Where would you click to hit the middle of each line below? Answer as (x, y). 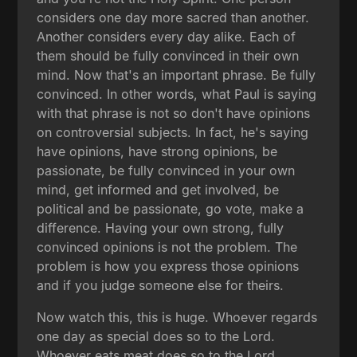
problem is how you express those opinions (168, 266)
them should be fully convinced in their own (168, 55)
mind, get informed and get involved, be (158, 189)
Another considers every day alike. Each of (167, 36)
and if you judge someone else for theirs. (161, 285)
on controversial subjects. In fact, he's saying (173, 132)
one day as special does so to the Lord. (156, 336)
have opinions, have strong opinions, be (157, 151)
